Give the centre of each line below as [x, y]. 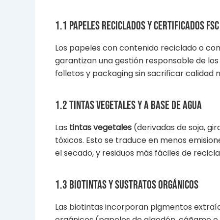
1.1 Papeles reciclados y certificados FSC [137, 26]
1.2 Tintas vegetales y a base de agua [128, 105]
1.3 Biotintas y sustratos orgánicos [127, 185]
